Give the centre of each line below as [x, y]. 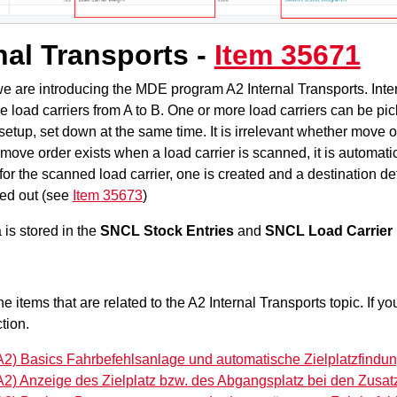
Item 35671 [287, 54]
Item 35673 [107, 195]
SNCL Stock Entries [167, 230]
